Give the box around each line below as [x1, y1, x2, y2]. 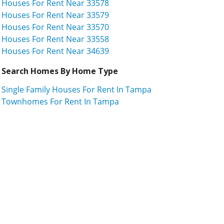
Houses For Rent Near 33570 [1, 21, 109, 32]
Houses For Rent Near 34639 [1, 45, 109, 56]
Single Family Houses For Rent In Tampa [1, 83, 151, 95]
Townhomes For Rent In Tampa [1, 95, 119, 107]
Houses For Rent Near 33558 [1, 33, 109, 44]
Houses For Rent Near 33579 [1, 9, 109, 20]
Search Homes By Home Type [1, 65, 118, 76]
